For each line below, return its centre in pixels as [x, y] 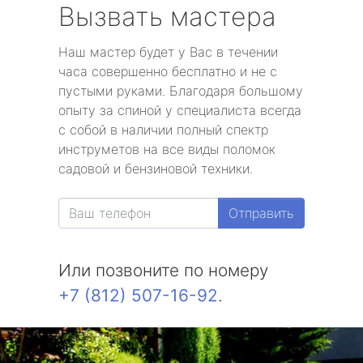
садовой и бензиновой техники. [156, 169]
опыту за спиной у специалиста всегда [180, 110]
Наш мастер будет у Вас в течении [168, 52]
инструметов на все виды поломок [167, 149]
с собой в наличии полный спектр [163, 130]
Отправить [261, 213]
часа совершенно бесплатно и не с [168, 71]
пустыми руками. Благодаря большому [181, 91]
